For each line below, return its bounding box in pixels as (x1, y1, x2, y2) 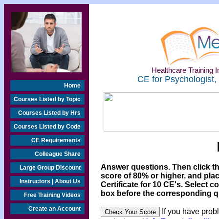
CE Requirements (31, 137, 81, 144)
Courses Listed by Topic (14, 96, 81, 103)
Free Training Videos (24, 192, 81, 198)
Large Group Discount (20, 164, 81, 171)
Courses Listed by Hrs (18, 109, 81, 116)
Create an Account (28, 205, 81, 212)
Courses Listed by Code (14, 123, 81, 130)
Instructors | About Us (20, 178, 81, 185)
